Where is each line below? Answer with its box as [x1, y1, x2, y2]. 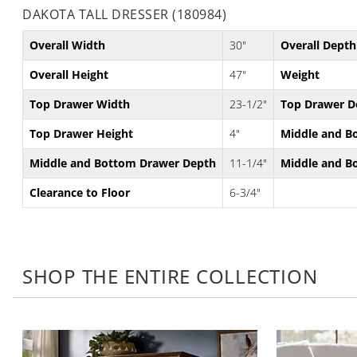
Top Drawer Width [29, 96, 130, 112]
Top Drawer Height [29, 125, 133, 141]
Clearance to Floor [29, 184, 130, 200]
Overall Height [29, 66, 108, 82]
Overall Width [29, 37, 105, 53]
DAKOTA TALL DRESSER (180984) [22, 5, 226, 23]
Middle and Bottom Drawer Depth [29, 155, 216, 171]
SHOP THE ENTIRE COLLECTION [22, 263, 318, 289]
